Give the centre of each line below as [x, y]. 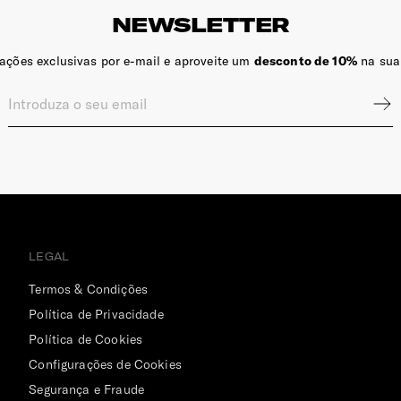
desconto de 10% [305, 60]
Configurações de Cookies [105, 364]
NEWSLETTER [200, 25]
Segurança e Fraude [86, 389]
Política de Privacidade [96, 314]
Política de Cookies [86, 339]
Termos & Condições [88, 289]
